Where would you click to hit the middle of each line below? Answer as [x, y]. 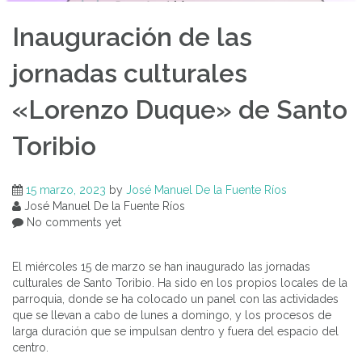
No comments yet [72, 222]
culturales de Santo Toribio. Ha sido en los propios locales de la [180, 282]
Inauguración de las [132, 37]
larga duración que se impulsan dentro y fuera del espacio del [175, 331]
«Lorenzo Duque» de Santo [180, 110]
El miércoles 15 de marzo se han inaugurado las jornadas [161, 266]
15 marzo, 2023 [66, 189]
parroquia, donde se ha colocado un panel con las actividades [175, 299]
